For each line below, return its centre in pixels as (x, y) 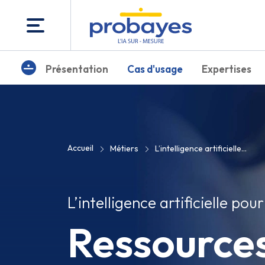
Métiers (124, 148)
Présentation (77, 69)
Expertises (227, 69)
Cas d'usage (155, 69)
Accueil (80, 148)
